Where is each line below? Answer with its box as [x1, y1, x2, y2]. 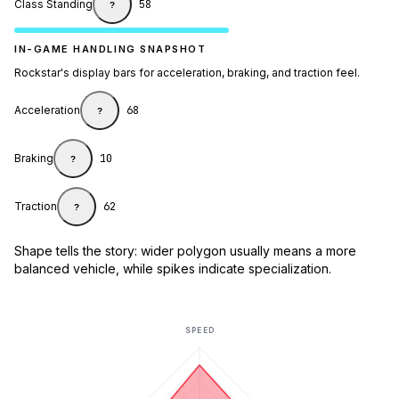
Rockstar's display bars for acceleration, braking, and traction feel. [14, 66, 360, 80]
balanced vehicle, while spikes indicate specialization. [14, 261, 331, 277]
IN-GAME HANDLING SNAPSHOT [14, 43, 207, 56]
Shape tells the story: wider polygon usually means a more [14, 243, 356, 259]
